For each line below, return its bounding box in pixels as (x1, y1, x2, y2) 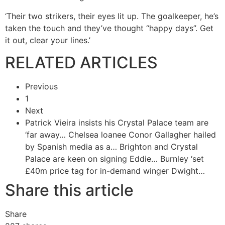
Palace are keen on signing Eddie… (25, 154, 158, 164)
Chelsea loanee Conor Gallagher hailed (68, 130, 216, 140)
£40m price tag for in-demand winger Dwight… (25, 166, 205, 176)
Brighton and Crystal (120, 142, 198, 152)
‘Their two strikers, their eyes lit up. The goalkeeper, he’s (5, 11, 218, 21)
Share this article (5, 180, 134, 200)
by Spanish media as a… (25, 142, 117, 152)
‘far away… (25, 130, 66, 140)
